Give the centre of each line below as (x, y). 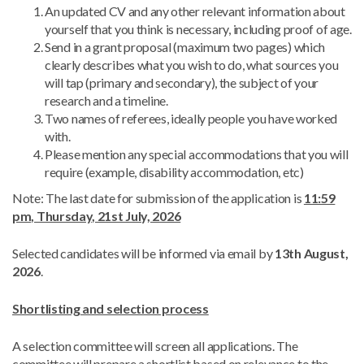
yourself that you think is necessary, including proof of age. (198, 29)
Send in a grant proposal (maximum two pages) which (185, 47)
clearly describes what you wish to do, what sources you (192, 65)
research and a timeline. (106, 100)
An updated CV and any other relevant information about (195, 11)
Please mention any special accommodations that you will (197, 154)
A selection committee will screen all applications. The (155, 346)
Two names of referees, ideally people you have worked (191, 118)
